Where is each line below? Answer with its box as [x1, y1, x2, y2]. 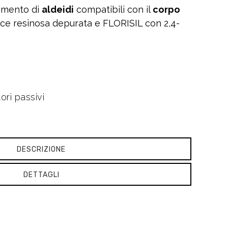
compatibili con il [73, 4, 153, 15]
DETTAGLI [23, 170, 60, 179]
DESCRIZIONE [17, 145, 66, 154]
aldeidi [41, 4, 74, 15]
